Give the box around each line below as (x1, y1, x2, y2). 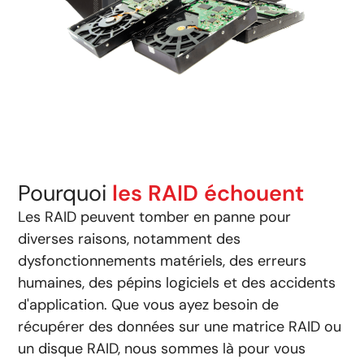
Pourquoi (18, 178, 113, 207)
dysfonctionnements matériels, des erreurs (18, 250, 307, 271)
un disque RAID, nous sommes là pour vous (18, 338, 306, 358)
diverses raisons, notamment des (18, 228, 241, 249)
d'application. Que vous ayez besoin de (18, 294, 279, 314)
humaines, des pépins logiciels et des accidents (18, 272, 336, 292)
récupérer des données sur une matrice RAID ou (18, 316, 342, 336)
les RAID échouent (112, 178, 305, 207)
